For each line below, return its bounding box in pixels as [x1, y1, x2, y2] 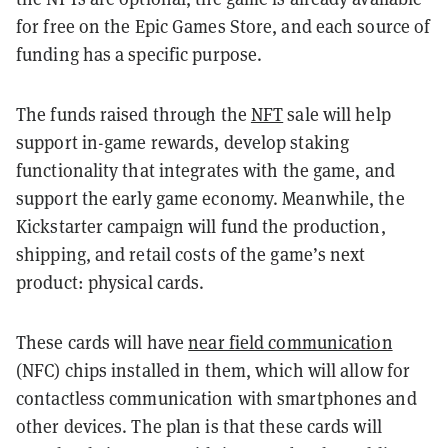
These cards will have [16, 330, 189, 354]
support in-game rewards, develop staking [16, 130, 350, 154]
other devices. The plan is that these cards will [16, 414, 382, 438]
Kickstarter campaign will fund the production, [16, 214, 386, 238]
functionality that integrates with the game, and [16, 158, 395, 182]
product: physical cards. [16, 270, 205, 294]
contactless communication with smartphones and [16, 386, 417, 410]
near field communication [188, 330, 393, 354]
